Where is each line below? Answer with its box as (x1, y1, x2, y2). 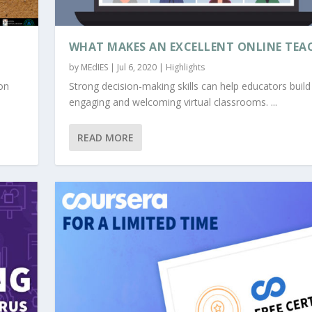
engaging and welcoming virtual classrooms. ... (68, 95, 277, 109)
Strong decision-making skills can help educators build (68, 79, 311, 93)
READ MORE (77, 131, 134, 145)
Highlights (165, 61, 205, 74)
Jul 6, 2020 (116, 61, 157, 74)
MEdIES (80, 61, 108, 74)
